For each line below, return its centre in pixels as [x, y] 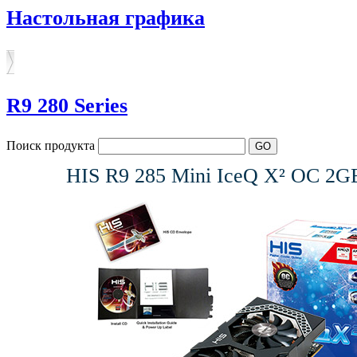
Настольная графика [106, 18]
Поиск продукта [52, 145]
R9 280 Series [67, 105]
